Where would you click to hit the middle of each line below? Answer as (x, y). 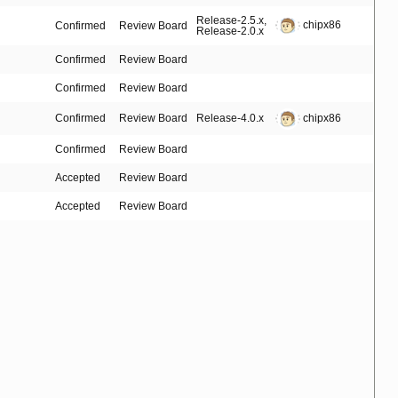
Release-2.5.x (230, 21)
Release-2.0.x (230, 32)
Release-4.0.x (230, 119)
